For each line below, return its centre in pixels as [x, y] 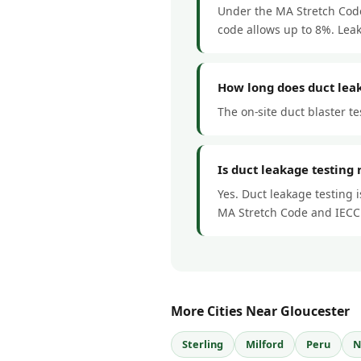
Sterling [203, 344]
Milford [265, 344]
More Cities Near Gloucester [260, 311]
